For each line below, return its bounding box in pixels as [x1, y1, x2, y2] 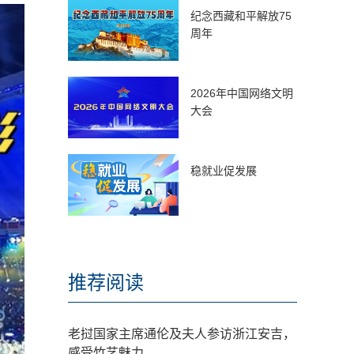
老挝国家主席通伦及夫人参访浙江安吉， [68, 327, 296, 341]
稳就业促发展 [190, 164, 257, 177]
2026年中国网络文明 [190, 87, 293, 100]
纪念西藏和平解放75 [190, 9, 292, 22]
